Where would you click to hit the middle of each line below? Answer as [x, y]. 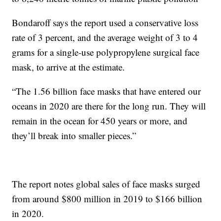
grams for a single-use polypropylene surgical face [106, 52]
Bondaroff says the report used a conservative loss [105, 22]
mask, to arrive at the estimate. [69, 67]
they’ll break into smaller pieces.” [74, 135]
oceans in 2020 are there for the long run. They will [109, 106]
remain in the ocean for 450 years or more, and [100, 120]
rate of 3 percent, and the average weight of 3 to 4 [105, 37]
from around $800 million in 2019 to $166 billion [107, 198]
